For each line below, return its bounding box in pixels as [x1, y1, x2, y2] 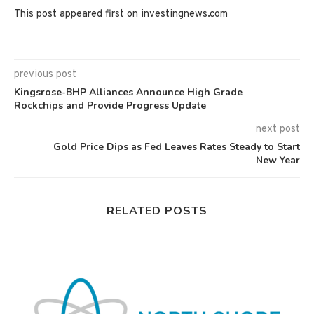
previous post [14, 67, 76, 81]
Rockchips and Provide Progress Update [14, 98, 206, 112]
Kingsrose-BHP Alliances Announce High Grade [14, 85, 243, 99]
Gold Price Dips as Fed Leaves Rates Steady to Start [53, 139, 300, 153]
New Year [256, 153, 300, 167]
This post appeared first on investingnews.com [14, 7, 228, 21]
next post [256, 122, 300, 136]
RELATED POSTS [107, 203, 207, 219]
